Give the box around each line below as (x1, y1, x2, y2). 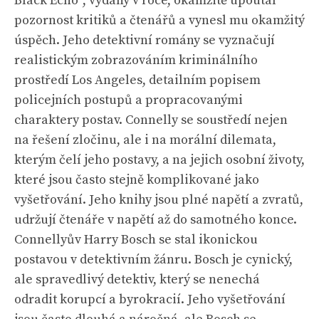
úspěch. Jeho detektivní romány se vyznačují (14, 32, 275, 48)
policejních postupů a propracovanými (14, 92, 243, 108)
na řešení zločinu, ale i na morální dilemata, (14, 132, 276, 148)
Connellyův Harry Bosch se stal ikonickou (14, 231, 258, 248)
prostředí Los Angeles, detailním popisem (14, 72, 261, 88)
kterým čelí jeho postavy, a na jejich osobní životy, (14, 152, 305, 168)
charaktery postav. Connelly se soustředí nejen (14, 112, 288, 128)
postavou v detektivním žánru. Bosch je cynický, (14, 251, 293, 268)
